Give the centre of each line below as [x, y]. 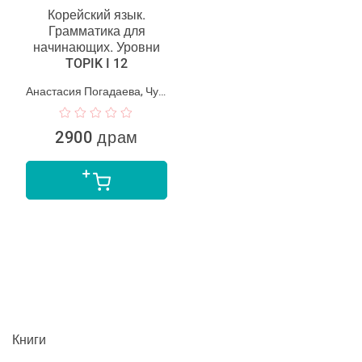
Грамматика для [97, 31]
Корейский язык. [97, 15]
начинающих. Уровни [97, 47]
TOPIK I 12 [97, 63]
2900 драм [97, 137]
